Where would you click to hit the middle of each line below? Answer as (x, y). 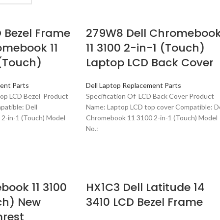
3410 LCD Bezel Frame (144, 202)
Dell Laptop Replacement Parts (133, 85)
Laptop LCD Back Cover (150, 63)
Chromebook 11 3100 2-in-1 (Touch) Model (151, 118)
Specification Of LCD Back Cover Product (150, 96)
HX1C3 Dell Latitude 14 (145, 187)
